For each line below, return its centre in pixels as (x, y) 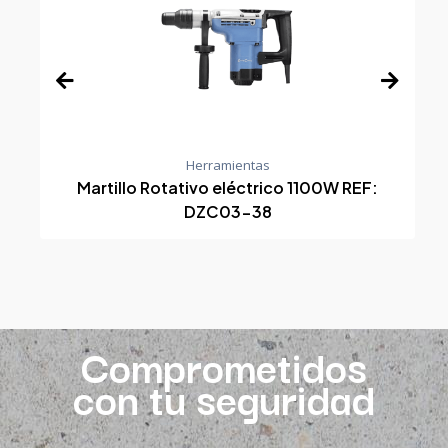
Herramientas (227, 164)
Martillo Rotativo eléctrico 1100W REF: (227, 187)
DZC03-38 (227, 211)
